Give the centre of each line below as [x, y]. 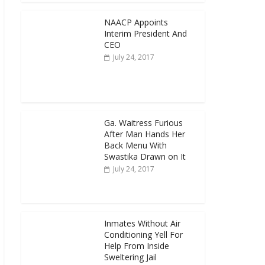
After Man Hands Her [145, 134]
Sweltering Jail [130, 257]
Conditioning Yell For [143, 235]
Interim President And [146, 33]
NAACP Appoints [136, 22]
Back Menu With [135, 145]
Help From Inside [137, 246]
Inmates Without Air [142, 223]
